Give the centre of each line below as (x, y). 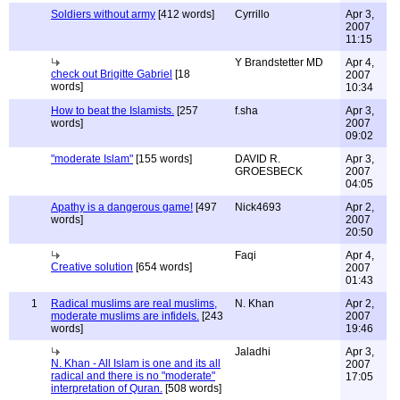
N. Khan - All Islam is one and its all (136, 363)
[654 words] (162, 267)
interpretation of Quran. (107, 388)
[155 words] (162, 159)
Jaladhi (253, 352)
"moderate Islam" (92, 159)
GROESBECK (269, 171)
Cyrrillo (252, 14)
